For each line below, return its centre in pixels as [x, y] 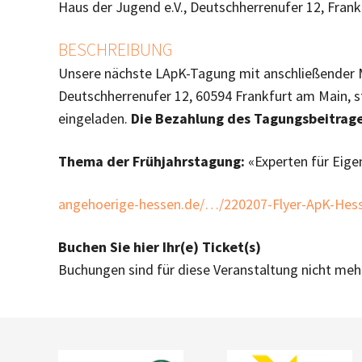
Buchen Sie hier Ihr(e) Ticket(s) [160, 247]
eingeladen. [95, 118]
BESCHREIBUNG [116, 50]
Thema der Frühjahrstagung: [152, 161]
